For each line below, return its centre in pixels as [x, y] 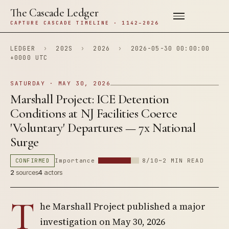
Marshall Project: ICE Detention [90, 99]
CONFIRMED [33, 161]
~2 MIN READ [181, 161]
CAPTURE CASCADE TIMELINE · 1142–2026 [85, 23]
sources [26, 172]
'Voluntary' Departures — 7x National [103, 128]
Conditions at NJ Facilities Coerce [94, 113]
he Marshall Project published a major [123, 206]
